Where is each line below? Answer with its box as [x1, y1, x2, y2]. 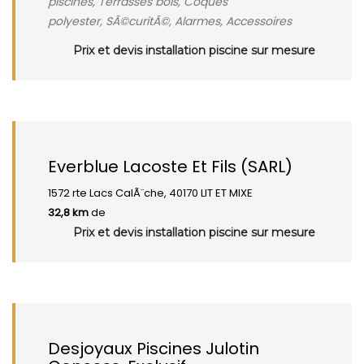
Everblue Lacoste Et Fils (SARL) [48, 155, 292, 178]
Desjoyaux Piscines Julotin [48, 337, 259, 360]
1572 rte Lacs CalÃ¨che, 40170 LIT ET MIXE [48, 185, 253, 201]
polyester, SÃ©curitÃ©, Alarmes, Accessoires [48, 13, 292, 29]
